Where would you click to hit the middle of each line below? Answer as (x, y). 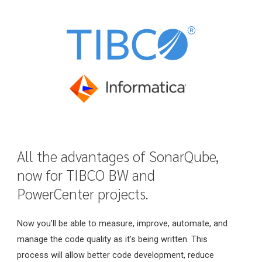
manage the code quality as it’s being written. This (113, 239)
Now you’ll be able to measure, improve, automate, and (123, 224)
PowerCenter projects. (83, 194)
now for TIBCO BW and (86, 175)
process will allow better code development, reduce (116, 255)
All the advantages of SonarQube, (118, 156)
